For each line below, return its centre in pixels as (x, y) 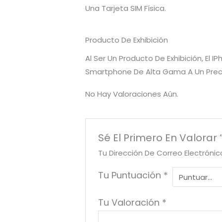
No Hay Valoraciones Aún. (132, 94)
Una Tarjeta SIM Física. (126, 8)
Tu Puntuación (131, 175)
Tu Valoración (130, 203)
